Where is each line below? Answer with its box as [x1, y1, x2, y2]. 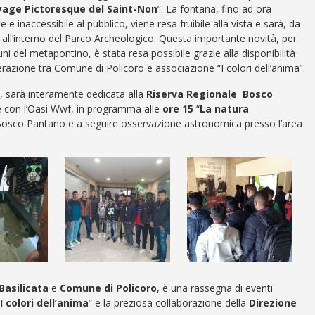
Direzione [249, 295, 297, 309]
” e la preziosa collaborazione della [89, 295, 249, 309]
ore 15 [160, 101, 193, 115]
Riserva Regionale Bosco [146, 86, 273, 101]
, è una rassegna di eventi [157, 281, 273, 295]
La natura [200, 101, 249, 115]
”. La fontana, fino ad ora [157, 1, 271, 15]
